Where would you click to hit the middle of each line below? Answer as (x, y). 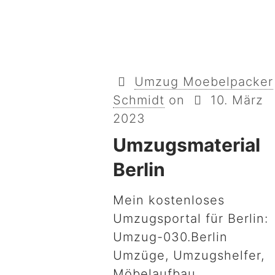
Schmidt (139, 100)
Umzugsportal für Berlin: (191, 219)
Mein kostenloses (169, 200)
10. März (237, 100)
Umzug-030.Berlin (171, 237)
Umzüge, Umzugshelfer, (189, 255)
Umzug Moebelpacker (204, 82)
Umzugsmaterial (187, 145)
